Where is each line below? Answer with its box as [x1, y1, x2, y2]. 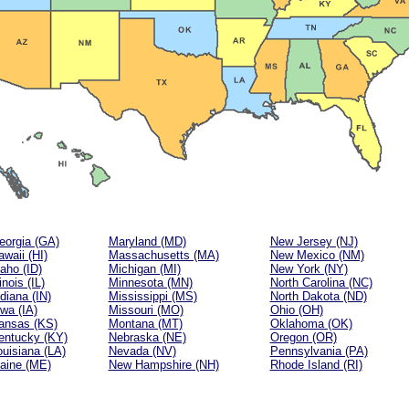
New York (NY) [269, 262, 348, 276]
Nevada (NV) [108, 344, 176, 358]
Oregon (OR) [269, 330, 337, 344]
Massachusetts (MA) [108, 248, 219, 262]
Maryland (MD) [108, 235, 186, 248]
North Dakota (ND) [269, 289, 367, 303]
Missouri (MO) [108, 303, 184, 317]
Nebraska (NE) [108, 330, 186, 344]
